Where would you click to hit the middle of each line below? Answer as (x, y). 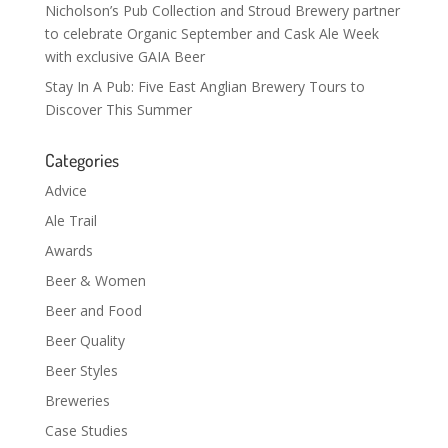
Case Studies (86, 430)
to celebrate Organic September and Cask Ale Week (211, 33)
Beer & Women (95, 280)
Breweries (77, 400)
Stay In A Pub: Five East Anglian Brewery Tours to (204, 86)
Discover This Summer (118, 109)
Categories (81, 159)
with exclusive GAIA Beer (124, 56)
